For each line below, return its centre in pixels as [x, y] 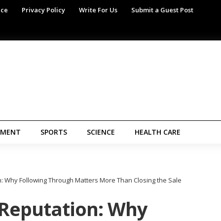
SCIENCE [101, 132]
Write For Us [98, 10]
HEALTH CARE [158, 132]
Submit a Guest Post [162, 10]
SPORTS [54, 132]
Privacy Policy [43, 10]
